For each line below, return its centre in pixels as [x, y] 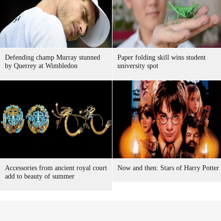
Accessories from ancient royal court [56, 168]
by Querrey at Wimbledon [41, 66]
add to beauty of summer [40, 176]
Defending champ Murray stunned [53, 57]
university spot [138, 66]
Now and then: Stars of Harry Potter [168, 168]
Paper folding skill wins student [162, 57]
